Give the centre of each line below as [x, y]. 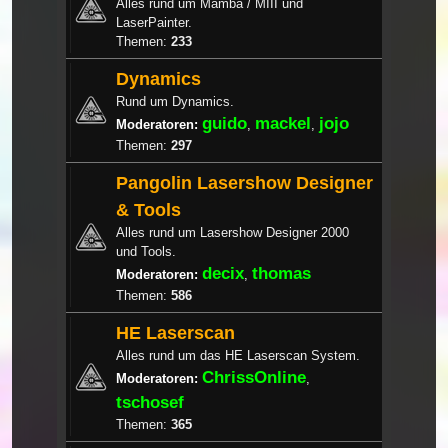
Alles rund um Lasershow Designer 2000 [232, 232]
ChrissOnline [254, 376]
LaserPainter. [154, 22]
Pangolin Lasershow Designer [244, 182]
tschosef [150, 401]
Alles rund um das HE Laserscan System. [238, 355]
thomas [281, 272]
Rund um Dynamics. [175, 101]
